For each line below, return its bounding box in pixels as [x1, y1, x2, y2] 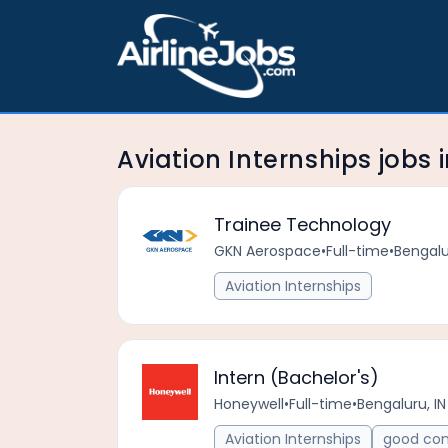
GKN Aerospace [214, 241, 321, 261]
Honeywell [214, 394, 284, 414]
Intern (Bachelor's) [214, 365, 379, 390]
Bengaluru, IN [357, 394, 446, 414]
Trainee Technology [214, 212, 391, 237]
